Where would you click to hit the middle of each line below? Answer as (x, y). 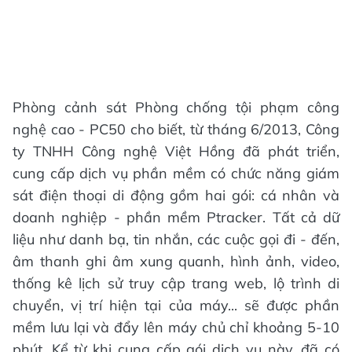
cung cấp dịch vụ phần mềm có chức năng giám (176, 173)
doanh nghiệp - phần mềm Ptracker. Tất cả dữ (176, 217)
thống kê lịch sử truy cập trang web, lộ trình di (176, 283)
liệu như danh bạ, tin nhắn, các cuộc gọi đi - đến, (176, 239)
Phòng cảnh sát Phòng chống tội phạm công (176, 107)
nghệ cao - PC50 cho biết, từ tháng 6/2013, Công (176, 129)
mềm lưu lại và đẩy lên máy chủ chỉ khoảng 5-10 (176, 327)
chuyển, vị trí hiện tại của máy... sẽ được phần (176, 305)
